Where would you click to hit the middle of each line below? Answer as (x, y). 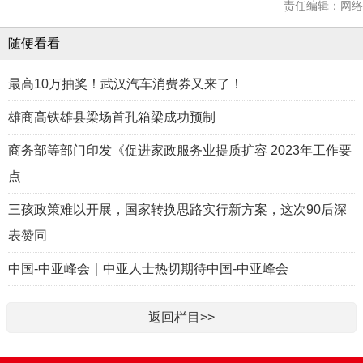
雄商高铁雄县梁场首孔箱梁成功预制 (112, 117)
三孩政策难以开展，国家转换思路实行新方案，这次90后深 (177, 209)
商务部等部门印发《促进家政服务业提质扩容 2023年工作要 (180, 150)
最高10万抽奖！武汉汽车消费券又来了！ (126, 83)
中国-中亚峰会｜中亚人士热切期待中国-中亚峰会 (148, 268)
